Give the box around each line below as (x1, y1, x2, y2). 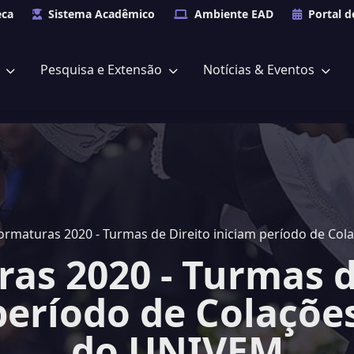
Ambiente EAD (194, 6, 273, 21)
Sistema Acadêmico (48, 6, 155, 21)
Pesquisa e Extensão (40, 61, 165, 78)
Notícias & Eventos (203, 61, 318, 78)
